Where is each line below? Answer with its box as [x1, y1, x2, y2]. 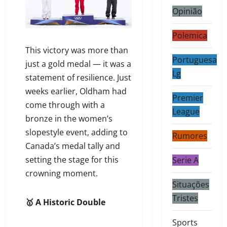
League [172, 106, 200, 118]
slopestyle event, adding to [25, 127, 128, 138]
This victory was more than [25, 45, 128, 56]
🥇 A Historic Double [25, 197, 105, 208]
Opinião [172, 6, 202, 17]
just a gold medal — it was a [25, 58, 131, 70]
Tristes [172, 193, 198, 204]
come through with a [25, 99, 105, 111]
